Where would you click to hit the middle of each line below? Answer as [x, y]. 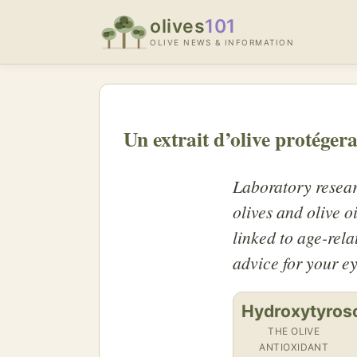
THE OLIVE [294, 331]
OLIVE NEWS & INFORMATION [222, 42]
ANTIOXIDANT [294, 347]
